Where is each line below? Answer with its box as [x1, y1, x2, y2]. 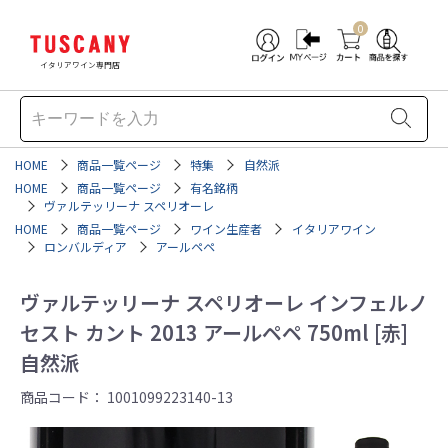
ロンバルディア [44, 238, 128, 255]
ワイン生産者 [190, 220, 263, 237]
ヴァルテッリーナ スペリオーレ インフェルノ [20, 288, 428, 317]
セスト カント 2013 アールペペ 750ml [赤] [20, 318, 408, 347]
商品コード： [20, 387, 107, 407]
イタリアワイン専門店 [40, 59, 120, 70]
